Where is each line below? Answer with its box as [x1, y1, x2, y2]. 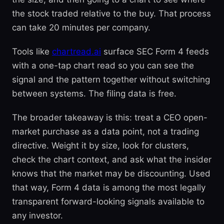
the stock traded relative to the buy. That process [12, 8, 211, 18]
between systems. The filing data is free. [12, 88, 176, 98]
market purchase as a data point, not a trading [12, 126, 199, 136]
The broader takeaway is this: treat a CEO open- [12, 112, 207, 122]
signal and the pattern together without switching [12, 74, 210, 84]
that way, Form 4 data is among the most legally [12, 182, 205, 192]
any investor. [12, 210, 63, 220]
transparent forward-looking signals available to [12, 196, 204, 206]
